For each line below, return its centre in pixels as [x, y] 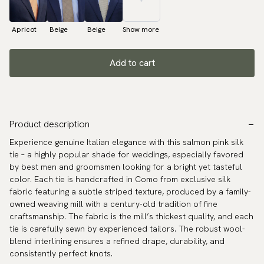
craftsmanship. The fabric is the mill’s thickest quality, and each [131, 217]
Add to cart [132, 63]
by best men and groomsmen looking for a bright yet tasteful [126, 167]
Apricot [24, 30]
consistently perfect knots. [61, 254]
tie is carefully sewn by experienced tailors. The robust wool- [127, 229]
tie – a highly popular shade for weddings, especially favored [126, 155]
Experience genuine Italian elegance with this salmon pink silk [126, 142]
